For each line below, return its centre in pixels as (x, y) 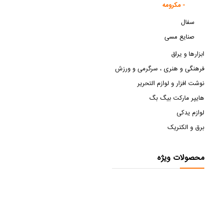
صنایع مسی (179, 37)
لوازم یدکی (190, 113)
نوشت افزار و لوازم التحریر (171, 84)
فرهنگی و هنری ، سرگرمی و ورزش (160, 69)
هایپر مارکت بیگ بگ (177, 98)
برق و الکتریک (186, 128)
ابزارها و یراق (188, 54)
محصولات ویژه (181, 158)
